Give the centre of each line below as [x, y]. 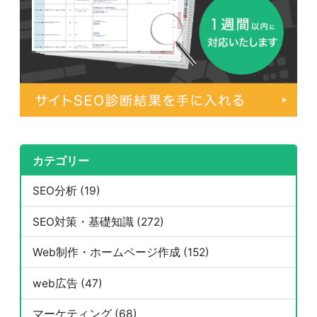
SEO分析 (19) [66, 191]
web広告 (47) [67, 283]
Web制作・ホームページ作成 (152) [121, 253]
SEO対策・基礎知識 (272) [98, 221]
